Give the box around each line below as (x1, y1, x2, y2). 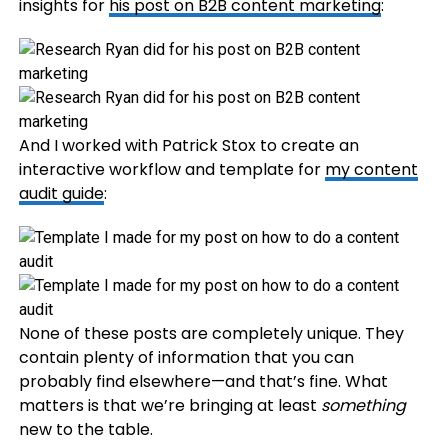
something (320, 394, 406, 417)
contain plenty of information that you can (18, 346, 354, 369)
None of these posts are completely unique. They (18, 322, 404, 345)
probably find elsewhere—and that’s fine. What (18, 370, 388, 393)
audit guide (18, 182, 104, 205)
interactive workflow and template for (18, 158, 325, 181)
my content (324, 158, 418, 181)
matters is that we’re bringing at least (18, 394, 321, 417)
